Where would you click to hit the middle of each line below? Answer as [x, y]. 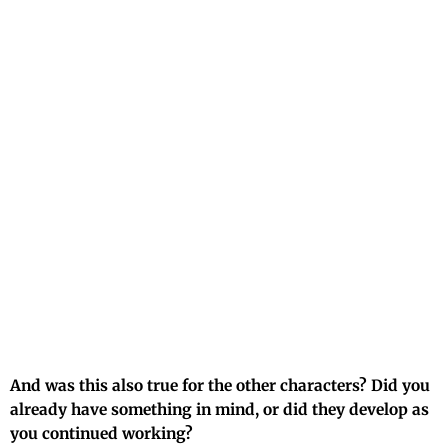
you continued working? [101, 433]
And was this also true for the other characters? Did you [220, 385]
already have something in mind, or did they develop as [219, 409]
